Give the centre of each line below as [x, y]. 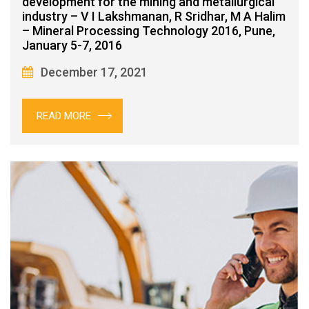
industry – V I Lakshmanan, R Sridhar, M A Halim [154, 16]
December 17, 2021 [94, 72]
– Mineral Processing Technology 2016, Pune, [149, 30]
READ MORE [64, 116]
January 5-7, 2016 [72, 45]
